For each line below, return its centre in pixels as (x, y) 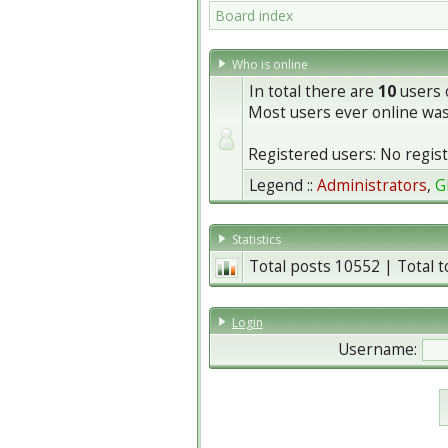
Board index (254, 15)
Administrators (372, 185)
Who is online (271, 64)
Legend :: (283, 185)
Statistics (258, 239)
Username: (377, 349)
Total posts (292, 266)
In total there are (313, 91)
